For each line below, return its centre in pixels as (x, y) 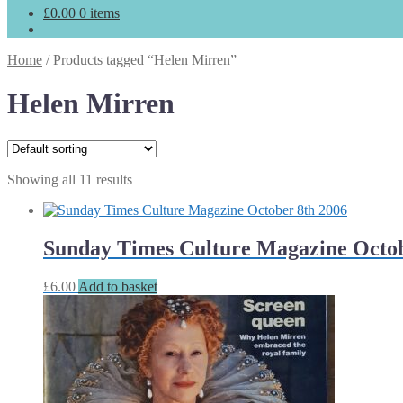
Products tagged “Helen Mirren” (145, 60)
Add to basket (118, 286)
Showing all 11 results (70, 179)
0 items (99, 13)
